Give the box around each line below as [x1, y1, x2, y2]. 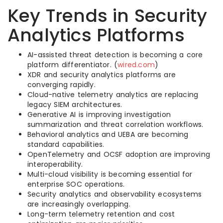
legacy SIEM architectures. [27, 100, 122, 110]
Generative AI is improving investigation [27, 110, 171, 119]
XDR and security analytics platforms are [27, 70, 176, 80]
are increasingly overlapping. [27, 199, 130, 209]
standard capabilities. [27, 139, 105, 149]
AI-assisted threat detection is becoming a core [27, 50, 203, 60]
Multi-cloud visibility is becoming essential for [27, 169, 193, 179]
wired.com [117, 60, 155, 70]
